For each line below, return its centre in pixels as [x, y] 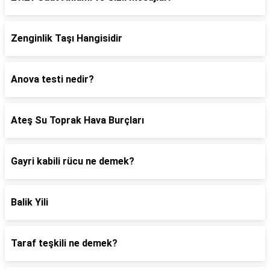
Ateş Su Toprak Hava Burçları [77, 120]
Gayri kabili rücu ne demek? [73, 161]
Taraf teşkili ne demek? [64, 243]
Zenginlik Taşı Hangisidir [67, 38]
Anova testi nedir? [52, 79]
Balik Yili [30, 202]
